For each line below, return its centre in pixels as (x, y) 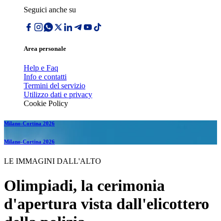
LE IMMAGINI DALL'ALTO (53, 161)
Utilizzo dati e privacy (58, 95)
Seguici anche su (50, 10)
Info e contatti (45, 77)
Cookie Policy (46, 104)
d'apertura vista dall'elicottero (107, 203)
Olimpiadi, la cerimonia (84, 185)
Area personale (45, 49)
